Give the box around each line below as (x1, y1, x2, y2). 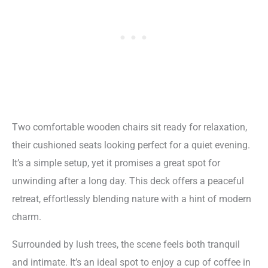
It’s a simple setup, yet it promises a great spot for (12, 157, 220, 169)
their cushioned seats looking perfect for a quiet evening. (12, 139, 250, 151)
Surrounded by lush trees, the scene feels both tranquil (12, 239, 240, 251)
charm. (12, 211, 41, 223)
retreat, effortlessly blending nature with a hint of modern (12, 193, 251, 205)
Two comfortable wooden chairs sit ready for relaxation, (12, 121, 247, 133)
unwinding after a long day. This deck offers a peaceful (12, 175, 244, 187)
